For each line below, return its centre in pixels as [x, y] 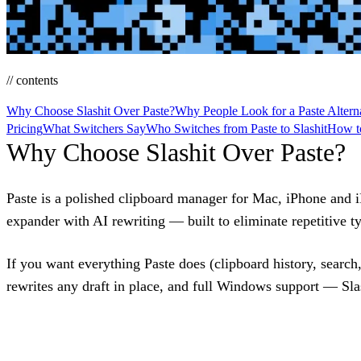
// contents [32, 80]
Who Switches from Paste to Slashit [237, 128]
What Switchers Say [94, 128]
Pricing [25, 128]
